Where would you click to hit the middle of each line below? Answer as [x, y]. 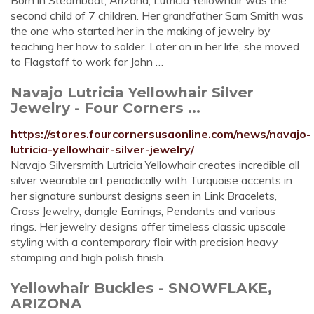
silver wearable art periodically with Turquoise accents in [151, 180]
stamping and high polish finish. [88, 257]
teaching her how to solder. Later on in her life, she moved [155, 46]
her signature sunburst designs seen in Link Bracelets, [144, 196]
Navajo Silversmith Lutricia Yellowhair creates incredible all [155, 165]
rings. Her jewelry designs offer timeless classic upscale [148, 226]
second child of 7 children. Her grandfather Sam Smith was [157, 15]
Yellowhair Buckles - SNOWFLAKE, [141, 288]
